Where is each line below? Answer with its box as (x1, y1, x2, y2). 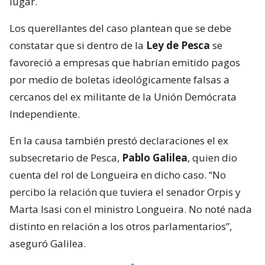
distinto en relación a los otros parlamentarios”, (9, 219, 232, 233)
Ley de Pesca (146, 38, 210, 52)
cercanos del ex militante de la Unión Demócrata (9, 89, 237, 104)
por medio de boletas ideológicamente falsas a (9, 72, 230, 86)
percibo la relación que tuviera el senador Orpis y (9, 185, 241, 199)
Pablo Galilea (122, 150, 188, 164)
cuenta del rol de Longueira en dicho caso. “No (9, 167, 226, 182)
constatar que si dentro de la (9, 38, 146, 52)
